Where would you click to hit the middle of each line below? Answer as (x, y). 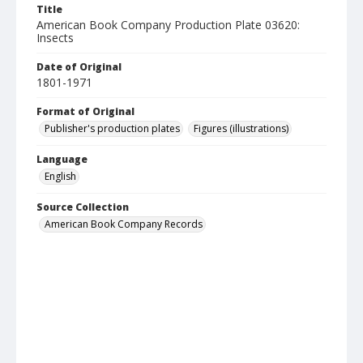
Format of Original (85, 112)
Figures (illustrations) (241, 129)
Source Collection (83, 207)
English (60, 177)
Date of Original (79, 67)
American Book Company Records (124, 224)
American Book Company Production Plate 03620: (168, 25)
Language (62, 160)
